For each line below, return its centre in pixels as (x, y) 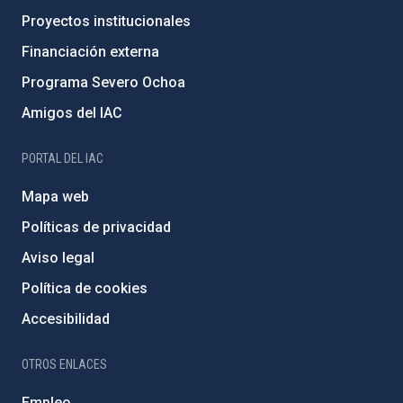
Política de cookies (85, 288)
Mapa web (55, 196)
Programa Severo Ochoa (103, 82)
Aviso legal (58, 257)
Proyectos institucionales (106, 21)
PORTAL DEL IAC (63, 158)
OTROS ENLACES (64, 364)
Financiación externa (90, 51)
